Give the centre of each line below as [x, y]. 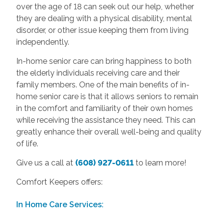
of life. [27, 143]
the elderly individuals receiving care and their [98, 73]
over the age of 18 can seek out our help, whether [105, 6]
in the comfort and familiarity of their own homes [104, 108]
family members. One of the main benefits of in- [103, 84]
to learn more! [161, 163]
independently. [42, 42]
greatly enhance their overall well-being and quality [109, 132]
